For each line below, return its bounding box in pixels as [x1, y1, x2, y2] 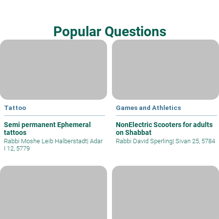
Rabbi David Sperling [116, 137, 173, 145]
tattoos [4, 129, 26, 137]
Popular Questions [53, 23, 166, 40]
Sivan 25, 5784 [174, 137, 215, 145]
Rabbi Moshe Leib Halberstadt [4, 137, 87, 145]
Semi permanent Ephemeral [4, 121, 91, 129]
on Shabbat [116, 129, 152, 137]
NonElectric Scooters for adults [116, 121, 213, 129]
